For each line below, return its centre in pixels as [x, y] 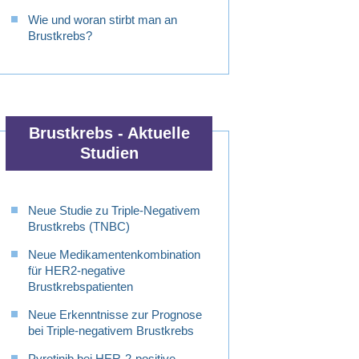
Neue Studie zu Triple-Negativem [114, 211]
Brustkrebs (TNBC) [79, 227]
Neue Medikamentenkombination [114, 255]
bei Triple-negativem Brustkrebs [111, 331]
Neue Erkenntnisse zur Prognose [115, 315]
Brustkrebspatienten [81, 287]
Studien [109, 153]
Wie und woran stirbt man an [103, 20]
